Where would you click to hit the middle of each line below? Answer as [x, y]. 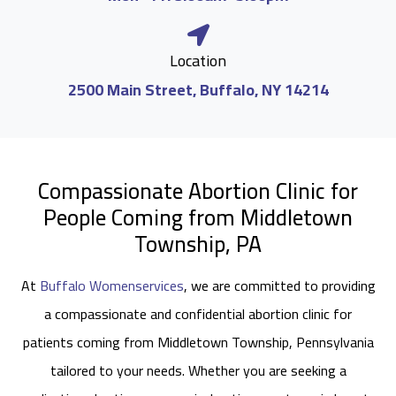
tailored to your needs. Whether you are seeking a [198, 370]
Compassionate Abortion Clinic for [198, 190]
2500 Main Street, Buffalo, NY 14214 [198, 90]
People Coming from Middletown [198, 217]
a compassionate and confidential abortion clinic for [198, 314]
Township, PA [198, 244]
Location [198, 61]
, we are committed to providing [279, 286]
